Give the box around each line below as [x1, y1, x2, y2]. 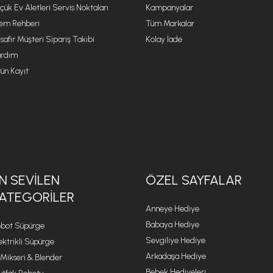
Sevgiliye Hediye [146, 235, 205, 246]
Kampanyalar [146, 2, 193, 13]
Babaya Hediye [146, 219, 199, 230]
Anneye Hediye [146, 204, 199, 214]
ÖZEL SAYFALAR [146, 172, 242, 188]
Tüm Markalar [146, 18, 194, 29]
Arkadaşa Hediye [146, 251, 206, 261]
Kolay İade [146, 34, 182, 44]
